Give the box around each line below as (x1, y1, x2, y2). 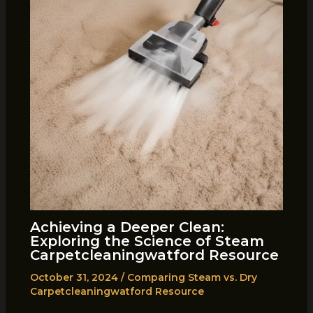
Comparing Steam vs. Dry (126, 271, 257, 284)
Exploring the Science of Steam (29, 233, 264, 250)
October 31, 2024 (29, 271, 121, 284)
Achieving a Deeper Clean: (29, 219, 224, 236)
